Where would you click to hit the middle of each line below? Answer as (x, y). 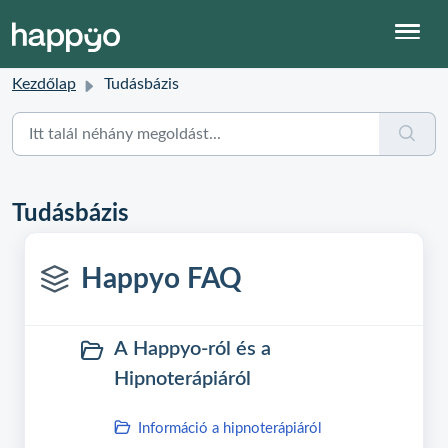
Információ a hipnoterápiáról (229, 428)
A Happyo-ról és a (192, 349)
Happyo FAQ (161, 278)
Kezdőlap (44, 84)
